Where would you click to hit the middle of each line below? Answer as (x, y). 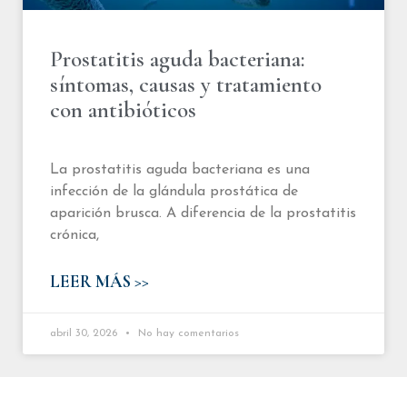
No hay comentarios (187, 333)
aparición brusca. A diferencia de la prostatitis (203, 213)
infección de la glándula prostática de (174, 192)
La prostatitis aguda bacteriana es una (180, 170)
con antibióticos (123, 110)
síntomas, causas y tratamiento (186, 84)
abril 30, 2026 (85, 333)
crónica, (74, 235)
